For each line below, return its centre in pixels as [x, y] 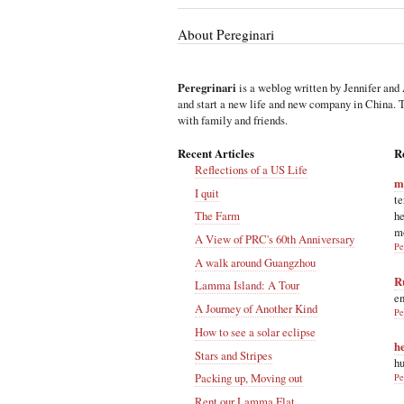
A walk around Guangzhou [256, 262]
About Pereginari [226, 34]
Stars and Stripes [234, 355]
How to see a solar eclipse [256, 331]
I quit [207, 193]
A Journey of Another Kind [257, 309]
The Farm [218, 216]
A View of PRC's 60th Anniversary [275, 239]
